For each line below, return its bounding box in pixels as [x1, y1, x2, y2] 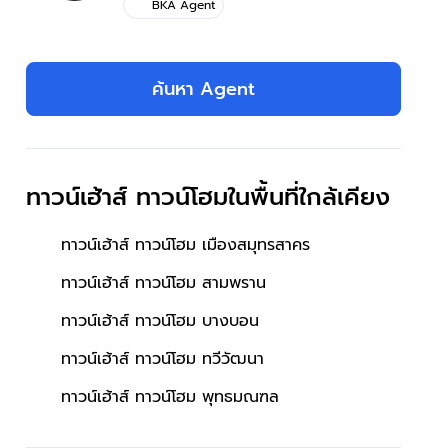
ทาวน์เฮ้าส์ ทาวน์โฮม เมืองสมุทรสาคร [61, 232, 310, 257]
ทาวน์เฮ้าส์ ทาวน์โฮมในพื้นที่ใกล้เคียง [26, 178, 390, 215]
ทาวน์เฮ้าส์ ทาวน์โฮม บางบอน [61, 308, 259, 333]
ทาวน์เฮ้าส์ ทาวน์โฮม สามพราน [61, 270, 266, 295]
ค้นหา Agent [152, 74, 255, 103]
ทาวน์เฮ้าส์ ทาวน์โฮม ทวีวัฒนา [61, 346, 264, 371]
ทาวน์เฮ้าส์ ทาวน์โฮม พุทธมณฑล [61, 384, 279, 409]
